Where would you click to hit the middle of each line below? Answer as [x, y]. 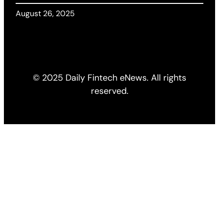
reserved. [109, 91]
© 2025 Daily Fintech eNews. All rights [109, 78]
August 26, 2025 [45, 14]
